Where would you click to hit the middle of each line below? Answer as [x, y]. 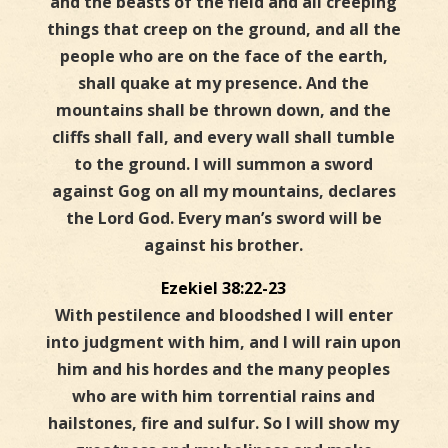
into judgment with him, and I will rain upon [224, 342]
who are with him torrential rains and [224, 396]
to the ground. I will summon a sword [224, 164]
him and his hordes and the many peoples [224, 369]
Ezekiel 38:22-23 [224, 288]
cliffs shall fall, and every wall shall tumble [224, 137]
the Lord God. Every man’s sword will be [223, 218]
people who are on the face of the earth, [223, 56]
